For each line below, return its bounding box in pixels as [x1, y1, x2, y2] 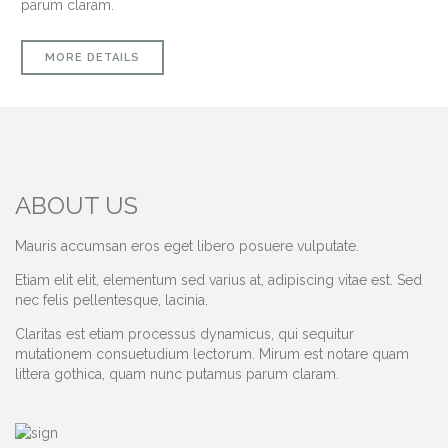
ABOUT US [15, 191, 138, 221]
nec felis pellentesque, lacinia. [15, 291, 208, 308]
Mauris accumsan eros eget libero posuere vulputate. [15, 237, 359, 254]
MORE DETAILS [45, 50, 140, 64]
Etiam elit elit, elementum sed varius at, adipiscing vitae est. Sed [15, 271, 422, 288]
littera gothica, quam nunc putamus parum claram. [15, 365, 339, 382]
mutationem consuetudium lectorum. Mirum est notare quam [15, 345, 409, 362]
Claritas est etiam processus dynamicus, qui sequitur [15, 325, 354, 342]
